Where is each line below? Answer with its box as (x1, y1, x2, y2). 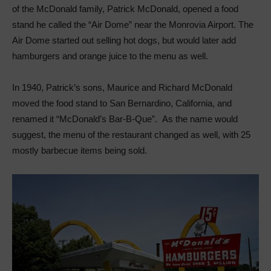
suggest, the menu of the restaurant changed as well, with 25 (12, 129, 250, 140)
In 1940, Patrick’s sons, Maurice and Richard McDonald (12, 82, 232, 93)
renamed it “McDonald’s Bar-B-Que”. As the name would (12, 113, 238, 124)
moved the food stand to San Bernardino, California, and (12, 97, 232, 108)
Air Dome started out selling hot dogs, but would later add (12, 34, 236, 45)
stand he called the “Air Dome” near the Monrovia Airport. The (12, 19, 253, 30)
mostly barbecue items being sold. (12, 145, 147, 155)
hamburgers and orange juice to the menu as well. (12, 50, 208, 61)
